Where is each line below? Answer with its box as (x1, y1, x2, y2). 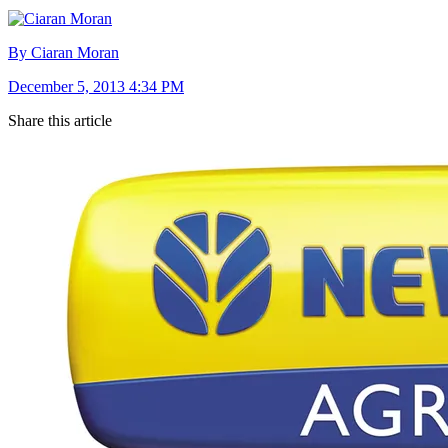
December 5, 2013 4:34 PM (8, 77, 184, 95)
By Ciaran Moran (8, 43, 119, 61)
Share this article (8, 111, 112, 129)
